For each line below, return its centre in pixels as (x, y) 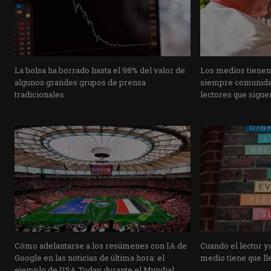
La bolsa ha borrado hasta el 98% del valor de (100, 70)
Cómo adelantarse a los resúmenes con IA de (101, 245)
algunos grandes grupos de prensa (80, 83)
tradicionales (39, 95)
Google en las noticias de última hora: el (90, 257)
